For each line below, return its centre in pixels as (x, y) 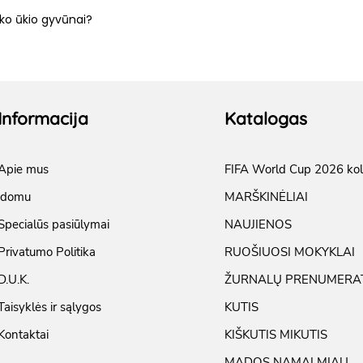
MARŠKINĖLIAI (266, 196)
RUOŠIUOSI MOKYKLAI (290, 252)
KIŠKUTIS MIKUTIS (276, 334)
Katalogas (266, 118)
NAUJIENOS (258, 224)
